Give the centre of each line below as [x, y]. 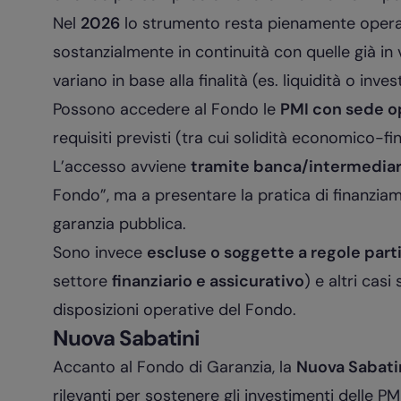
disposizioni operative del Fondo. [174, 310]
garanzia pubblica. [119, 224]
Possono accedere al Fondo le [166, 109]
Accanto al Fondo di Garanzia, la [174, 367]
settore [82, 281]
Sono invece [99, 252]
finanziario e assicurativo [208, 281]
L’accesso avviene [121, 166]
